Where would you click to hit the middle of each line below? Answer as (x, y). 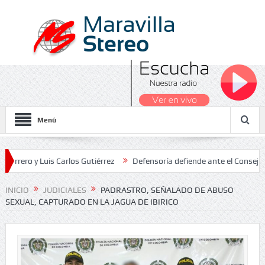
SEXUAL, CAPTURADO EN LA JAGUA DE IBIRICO (92, 202)
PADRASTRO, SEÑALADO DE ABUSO (167, 190)
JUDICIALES (64, 190)
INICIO (17, 190)
